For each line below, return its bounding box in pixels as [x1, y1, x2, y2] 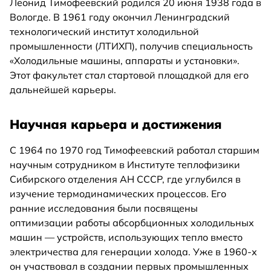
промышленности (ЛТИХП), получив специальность [10, 39, 253, 52]
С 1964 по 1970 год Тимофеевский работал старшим [10, 143, 260, 156]
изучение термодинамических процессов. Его [10, 187, 226, 200]
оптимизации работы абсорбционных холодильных [10, 216, 254, 229]
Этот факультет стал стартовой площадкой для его [10, 68, 249, 81]
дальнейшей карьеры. [10, 83, 116, 96]
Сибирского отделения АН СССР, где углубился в [10, 172, 241, 185]
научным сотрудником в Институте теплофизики [10, 158, 240, 171]
